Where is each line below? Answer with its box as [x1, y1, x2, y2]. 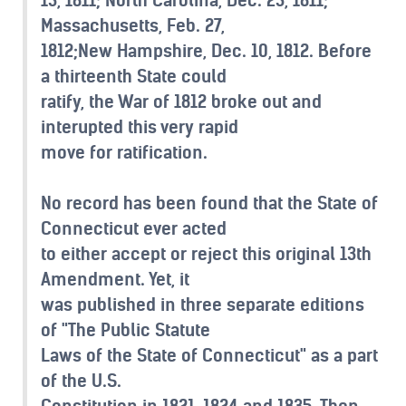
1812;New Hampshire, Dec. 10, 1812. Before [41, 39, 372, 62]
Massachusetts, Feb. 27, [41, 14, 225, 36]
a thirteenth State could [41, 64, 227, 87]
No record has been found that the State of [41, 191, 378, 214]
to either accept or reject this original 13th [41, 242, 372, 265]
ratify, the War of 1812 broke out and [41, 90, 322, 112]
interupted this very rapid [41, 115, 238, 138]
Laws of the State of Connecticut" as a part [41, 343, 378, 366]
